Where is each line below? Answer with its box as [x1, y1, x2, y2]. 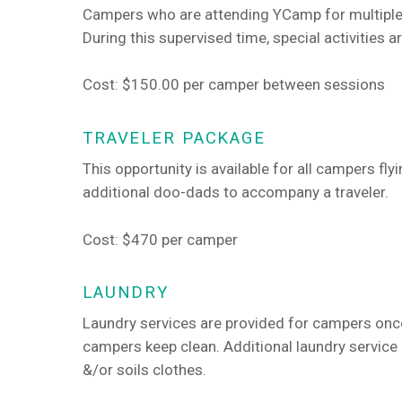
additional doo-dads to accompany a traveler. [83, 182, 392, 201]
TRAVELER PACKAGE [83, 127, 266, 148]
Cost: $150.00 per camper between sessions [83, 75, 385, 94]
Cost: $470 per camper [83, 230, 238, 249]
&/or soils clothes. [83, 360, 206, 379]
